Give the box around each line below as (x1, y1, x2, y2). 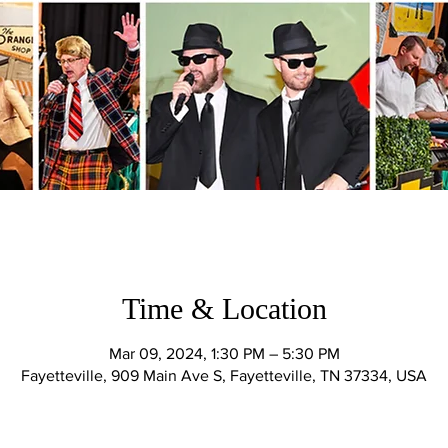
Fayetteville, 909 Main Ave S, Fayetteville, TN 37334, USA (21, 367, 427, 384)
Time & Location (121, 292, 327, 325)
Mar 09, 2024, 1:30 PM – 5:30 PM (108, 345, 340, 362)
